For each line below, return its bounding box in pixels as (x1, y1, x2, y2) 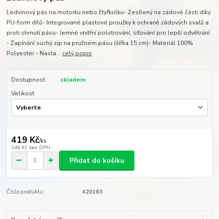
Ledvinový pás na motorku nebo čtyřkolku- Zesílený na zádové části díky (6, 8, 211, 17)
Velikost (11, 89, 34, 98)
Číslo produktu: (6, 188, 45, 196)
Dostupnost (11, 76, 45, 84)
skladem (60, 76, 86, 84)
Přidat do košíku (69, 155, 124, 165)
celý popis (62, 49, 92, 58)
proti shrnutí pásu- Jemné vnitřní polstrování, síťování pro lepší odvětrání (6, 29, 210, 37)
